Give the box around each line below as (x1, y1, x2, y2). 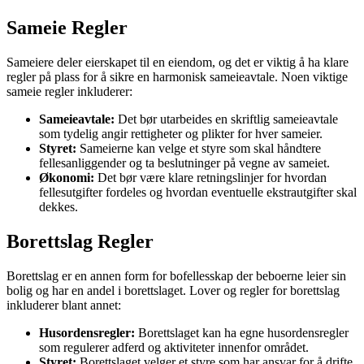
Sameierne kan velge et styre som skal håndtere (76, 141, 321, 155)
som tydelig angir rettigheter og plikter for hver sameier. (39, 126, 323, 141)
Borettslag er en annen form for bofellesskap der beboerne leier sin (6, 268, 346, 283)
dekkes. (39, 199, 78, 214)
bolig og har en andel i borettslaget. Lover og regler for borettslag (6, 283, 340, 297)
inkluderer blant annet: (6, 297, 121, 312)
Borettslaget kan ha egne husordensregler (135, 325, 349, 340)
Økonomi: (39, 170, 94, 184)
